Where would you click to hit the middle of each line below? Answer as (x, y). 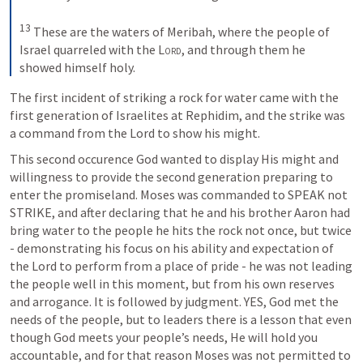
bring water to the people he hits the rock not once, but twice (181, 231)
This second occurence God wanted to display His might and (174, 159)
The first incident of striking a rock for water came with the (174, 98)
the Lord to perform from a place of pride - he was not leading (181, 266)
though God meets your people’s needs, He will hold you (164, 337)
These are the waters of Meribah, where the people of (180, 32)
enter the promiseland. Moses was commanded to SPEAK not (179, 195)
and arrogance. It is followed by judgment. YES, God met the (174, 302)
